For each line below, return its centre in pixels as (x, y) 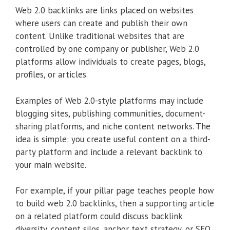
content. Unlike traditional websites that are (100, 36)
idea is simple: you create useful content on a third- (113, 139)
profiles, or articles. (52, 75)
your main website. (51, 165)
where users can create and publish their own (101, 23)
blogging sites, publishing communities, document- (110, 113)
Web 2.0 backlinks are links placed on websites (104, 11)
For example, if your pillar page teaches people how (115, 191)
